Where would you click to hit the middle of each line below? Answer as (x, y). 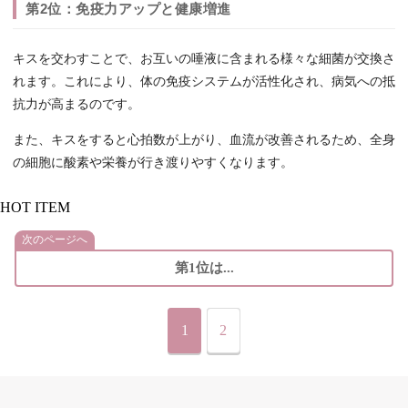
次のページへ (55, 240)
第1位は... (204, 268)
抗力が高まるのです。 (76, 105)
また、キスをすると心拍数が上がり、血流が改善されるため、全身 (204, 140)
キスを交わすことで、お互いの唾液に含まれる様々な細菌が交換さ (204, 59)
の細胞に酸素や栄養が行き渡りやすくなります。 (153, 163)
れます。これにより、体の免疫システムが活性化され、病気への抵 (204, 82)
